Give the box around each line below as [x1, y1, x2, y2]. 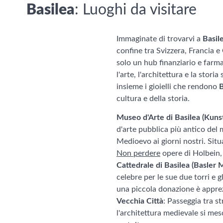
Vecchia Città [116, 197, 163, 205]
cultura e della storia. [116, 95, 190, 103]
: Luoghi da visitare [75, 2, 197, 17]
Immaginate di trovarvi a [116, 35, 203, 43]
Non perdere [116, 149, 160, 157]
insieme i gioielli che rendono [116, 83, 219, 91]
